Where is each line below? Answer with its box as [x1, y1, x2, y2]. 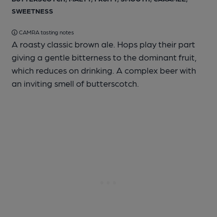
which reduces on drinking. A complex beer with [12, 65, 196, 75]
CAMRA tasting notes [17, 29, 74, 35]
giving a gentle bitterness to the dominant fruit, [12, 52, 197, 62]
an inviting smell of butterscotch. [12, 78, 139, 88]
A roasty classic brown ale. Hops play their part [12, 39, 195, 49]
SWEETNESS [12, 7, 53, 15]
